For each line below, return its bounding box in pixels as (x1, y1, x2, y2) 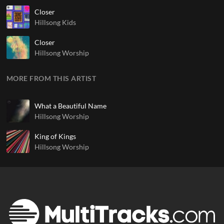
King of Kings (34, 131, 76, 140)
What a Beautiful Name (34, 101, 106, 110)
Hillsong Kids (34, 17, 76, 26)
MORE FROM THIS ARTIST (6, 73, 96, 82)
